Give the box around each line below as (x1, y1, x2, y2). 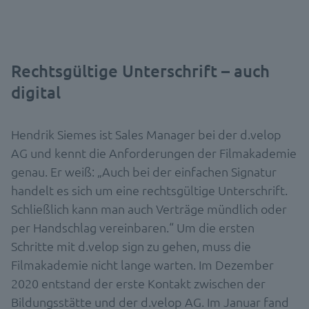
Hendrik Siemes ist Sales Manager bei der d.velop (11, 126, 281, 142)
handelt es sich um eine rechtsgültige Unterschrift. (11, 181, 288, 198)
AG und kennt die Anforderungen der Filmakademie (11, 144, 297, 161)
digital (11, 81, 61, 103)
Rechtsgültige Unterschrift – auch (11, 59, 270, 81)
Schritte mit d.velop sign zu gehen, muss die (11, 237, 251, 254)
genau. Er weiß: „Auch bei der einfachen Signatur (11, 163, 277, 179)
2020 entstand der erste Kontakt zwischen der (11, 275, 266, 291)
